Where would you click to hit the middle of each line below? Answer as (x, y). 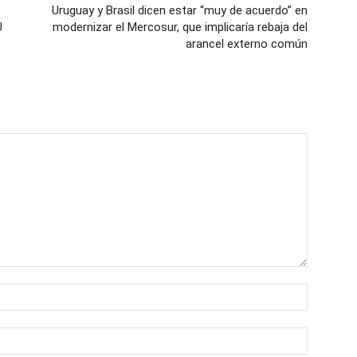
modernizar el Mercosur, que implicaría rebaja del (180, 27)
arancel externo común (247, 44)
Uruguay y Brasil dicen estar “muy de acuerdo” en (180, 10)
